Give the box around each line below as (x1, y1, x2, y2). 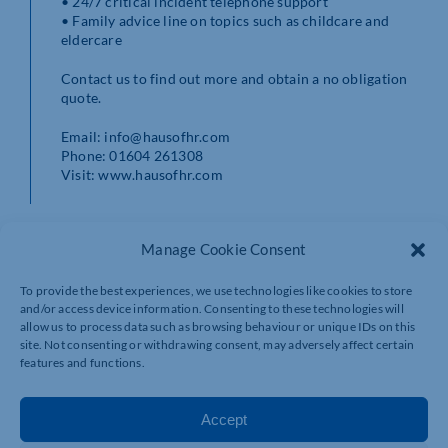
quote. (61, 89, 102, 107)
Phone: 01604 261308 (61, 147, 203, 165)
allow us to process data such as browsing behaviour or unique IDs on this (20, 319, 416, 334)
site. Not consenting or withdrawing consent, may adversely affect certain (20, 337, 415, 352)
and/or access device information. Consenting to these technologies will (20, 301, 404, 316)
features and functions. (20, 355, 145, 370)
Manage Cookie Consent (141, 240, 307, 258)
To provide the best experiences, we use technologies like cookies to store (20, 283, 413, 298)
